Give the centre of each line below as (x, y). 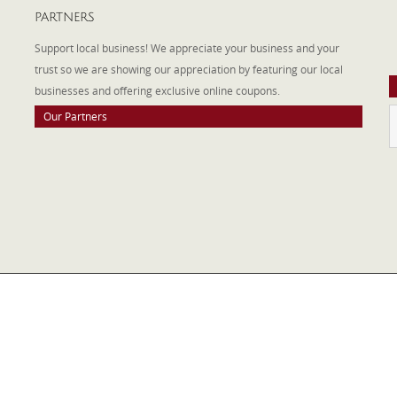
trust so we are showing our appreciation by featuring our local (189, 69)
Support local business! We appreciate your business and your (187, 48)
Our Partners (75, 116)
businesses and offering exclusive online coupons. (160, 90)
